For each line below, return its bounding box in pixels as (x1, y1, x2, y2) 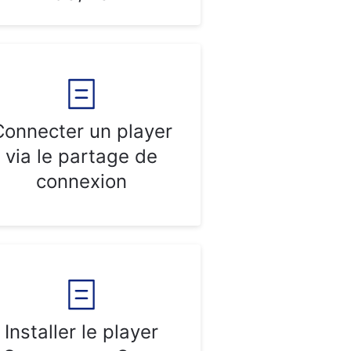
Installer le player (5, 320, 158, 343)
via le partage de (5, 145, 157, 168)
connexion (36, 170, 127, 193)
